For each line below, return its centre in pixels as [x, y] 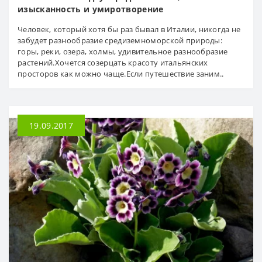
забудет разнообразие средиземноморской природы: [120, 40]
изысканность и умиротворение [91, 9]
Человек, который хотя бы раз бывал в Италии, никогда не [129, 29]
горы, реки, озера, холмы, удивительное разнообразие [123, 51]
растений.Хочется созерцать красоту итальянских [113, 62]
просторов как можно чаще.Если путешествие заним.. [121, 73]
